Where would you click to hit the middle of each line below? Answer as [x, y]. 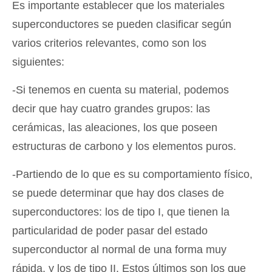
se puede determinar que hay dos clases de [118, 193]
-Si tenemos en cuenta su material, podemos [121, 90]
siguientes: [38, 62]
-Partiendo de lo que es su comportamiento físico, [132, 174]
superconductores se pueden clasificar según [122, 24]
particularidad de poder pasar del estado [110, 230]
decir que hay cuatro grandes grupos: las [111, 108]
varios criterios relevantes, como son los [109, 43]
